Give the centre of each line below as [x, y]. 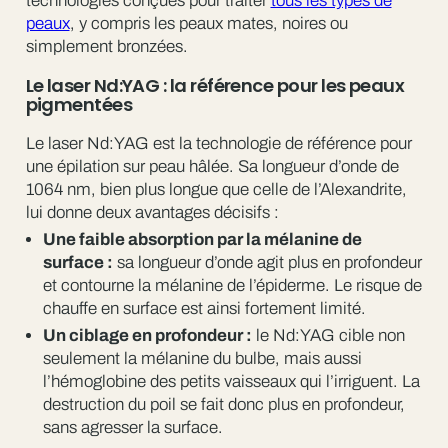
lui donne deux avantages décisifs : [152, 212]
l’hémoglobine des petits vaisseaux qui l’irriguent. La [231, 382]
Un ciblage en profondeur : [147, 336]
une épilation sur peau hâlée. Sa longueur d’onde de [212, 166]
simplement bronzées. [106, 46]
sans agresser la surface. [132, 428]
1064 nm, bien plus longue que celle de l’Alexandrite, [216, 189]
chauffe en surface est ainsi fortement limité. [204, 308]
